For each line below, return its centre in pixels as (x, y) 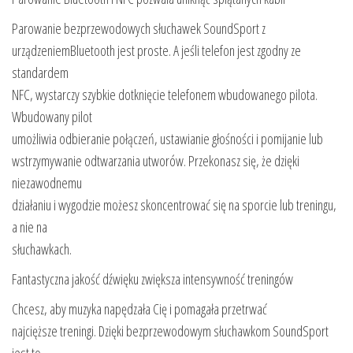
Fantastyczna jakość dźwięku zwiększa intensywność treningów (152, 279)
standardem (40, 72)
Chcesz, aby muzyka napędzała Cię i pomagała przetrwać (139, 308)
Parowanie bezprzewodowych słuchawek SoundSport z (139, 28)
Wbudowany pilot (52, 116)
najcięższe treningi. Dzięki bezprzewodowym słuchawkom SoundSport (170, 331)
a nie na (30, 227)
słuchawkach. (42, 249)
